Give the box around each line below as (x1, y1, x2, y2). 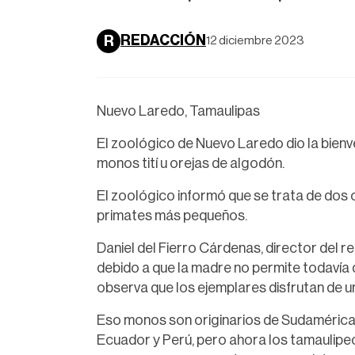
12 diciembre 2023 (206, 34, 304, 47)
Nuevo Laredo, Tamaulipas (97, 103, 260, 118)
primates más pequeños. (97, 208, 247, 223)
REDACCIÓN (120, 33, 206, 48)
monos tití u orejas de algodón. (97, 155, 284, 170)
